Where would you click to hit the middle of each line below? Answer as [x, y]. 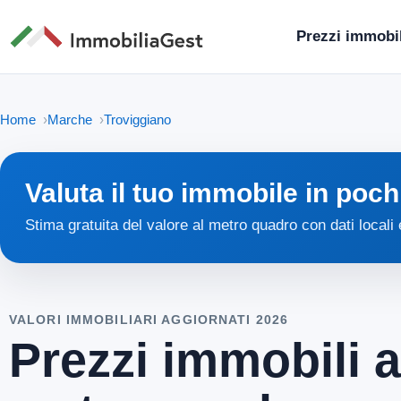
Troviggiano [137, 119]
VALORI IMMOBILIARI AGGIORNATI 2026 [149, 319]
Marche [70, 119]
